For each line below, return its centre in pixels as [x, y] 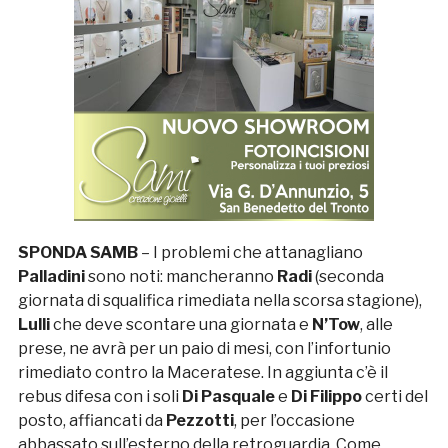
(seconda [349, 276]
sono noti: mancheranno [182, 276]
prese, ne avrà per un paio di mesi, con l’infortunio [204, 348]
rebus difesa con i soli [99, 396]
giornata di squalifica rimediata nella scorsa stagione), [219, 300]
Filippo [337, 396]
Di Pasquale [229, 396]
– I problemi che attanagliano [251, 252]
